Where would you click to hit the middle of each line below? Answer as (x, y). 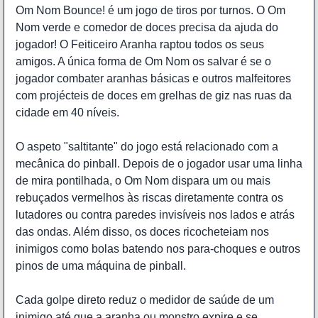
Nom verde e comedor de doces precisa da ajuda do (147, 28)
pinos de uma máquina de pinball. (101, 266)
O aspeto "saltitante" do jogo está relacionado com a (147, 147)
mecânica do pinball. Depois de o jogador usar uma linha (159, 164)
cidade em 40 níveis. (67, 113)
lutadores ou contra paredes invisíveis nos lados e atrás (155, 215)
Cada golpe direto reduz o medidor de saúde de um (145, 300)
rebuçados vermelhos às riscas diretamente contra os (149, 198)
